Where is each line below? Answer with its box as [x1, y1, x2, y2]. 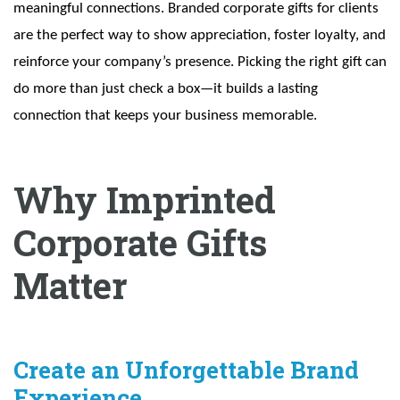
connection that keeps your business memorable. [13, 108, 317, 124]
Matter [13, 262, 127, 310]
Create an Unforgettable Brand [13, 354, 359, 386]
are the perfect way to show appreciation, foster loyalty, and [13, 28, 386, 44]
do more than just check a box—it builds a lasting [13, 81, 318, 97]
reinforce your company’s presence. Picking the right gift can [13, 54, 387, 71]
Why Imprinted [13, 176, 276, 224]
